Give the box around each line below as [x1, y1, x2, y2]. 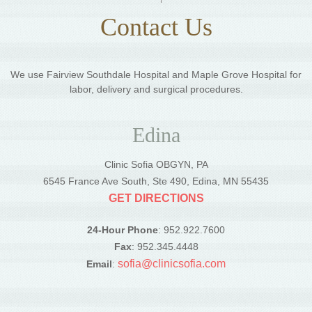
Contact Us [100, 13, 212, 42]
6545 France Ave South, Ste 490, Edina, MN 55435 [43, 175, 269, 187]
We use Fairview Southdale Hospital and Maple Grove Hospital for [10, 69, 302, 81]
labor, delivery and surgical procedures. [69, 84, 243, 95]
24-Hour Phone [87, 224, 158, 236]
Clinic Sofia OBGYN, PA [104, 159, 208, 171]
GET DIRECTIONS [108, 192, 204, 205]
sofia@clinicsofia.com [118, 258, 226, 270]
